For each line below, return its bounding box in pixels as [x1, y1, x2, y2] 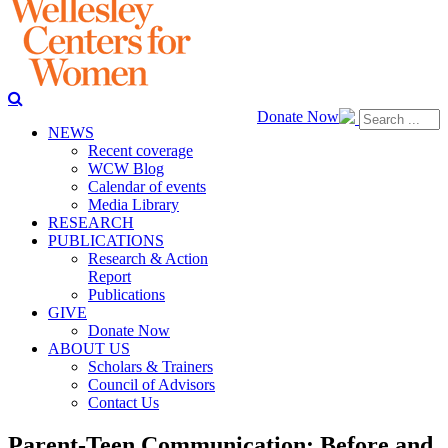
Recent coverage [88, 142, 193, 159]
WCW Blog [88, 160, 164, 177]
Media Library [88, 196, 179, 213]
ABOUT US [48, 340, 130, 357]
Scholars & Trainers [88, 358, 213, 375]
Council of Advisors [88, 376, 215, 393]
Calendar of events [88, 178, 206, 195]
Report [88, 268, 131, 285]
